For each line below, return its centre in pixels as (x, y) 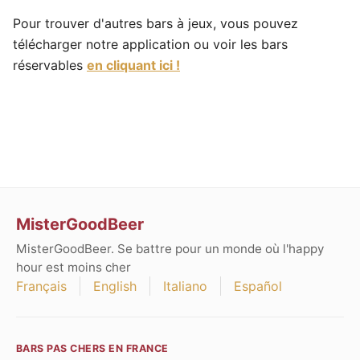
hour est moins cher (74, 268)
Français (41, 286)
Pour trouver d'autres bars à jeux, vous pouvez (155, 24)
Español (258, 286)
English (115, 286)
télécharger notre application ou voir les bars (150, 45)
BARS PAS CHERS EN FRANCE (92, 349)
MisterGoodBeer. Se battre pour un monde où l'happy (170, 249)
